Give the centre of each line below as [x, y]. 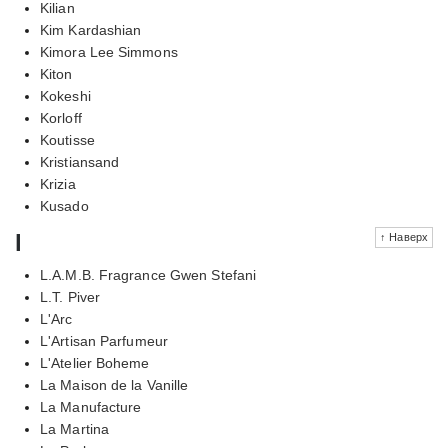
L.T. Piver [70, 296]
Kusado [64, 205]
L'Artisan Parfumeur [104, 340]
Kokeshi [65, 95]
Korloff [61, 117]
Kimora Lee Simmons [109, 51]
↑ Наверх [404, 236]
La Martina [74, 428]
